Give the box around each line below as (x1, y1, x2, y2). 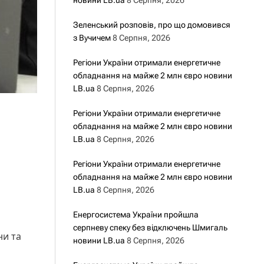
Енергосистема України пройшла (72, 210, 199, 219)
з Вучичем (72, 33, 111, 42)
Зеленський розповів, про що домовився (72, 20, 230, 29)
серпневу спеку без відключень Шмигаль (72, 223, 227, 232)
